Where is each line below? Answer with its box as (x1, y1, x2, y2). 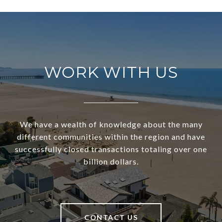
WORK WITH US (44, 62, 178, 82)
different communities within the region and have (17, 132, 205, 142)
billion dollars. (83, 157, 139, 166)
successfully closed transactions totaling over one (15, 144, 207, 154)
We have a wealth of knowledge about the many (19, 119, 203, 129)
